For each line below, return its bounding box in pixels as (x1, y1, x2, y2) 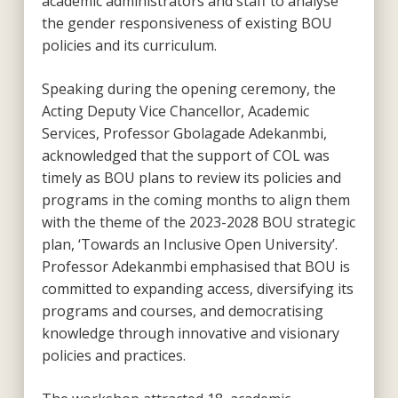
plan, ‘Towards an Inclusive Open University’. (41, 234, 338, 254)
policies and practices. (41, 345, 186, 365)
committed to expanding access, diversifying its (41, 278, 354, 298)
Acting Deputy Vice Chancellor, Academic (41, 100, 309, 121)
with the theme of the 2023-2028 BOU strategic (41, 211, 355, 232)
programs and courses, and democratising (41, 300, 323, 321)
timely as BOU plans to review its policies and (41, 167, 341, 187)
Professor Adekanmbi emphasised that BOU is (41, 256, 350, 276)
